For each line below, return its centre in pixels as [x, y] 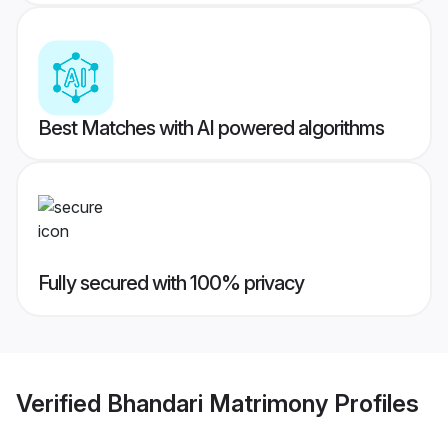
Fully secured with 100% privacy [171, 283]
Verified [61, 403]
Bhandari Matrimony [217, 403]
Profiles [373, 403]
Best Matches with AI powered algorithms [211, 128]
